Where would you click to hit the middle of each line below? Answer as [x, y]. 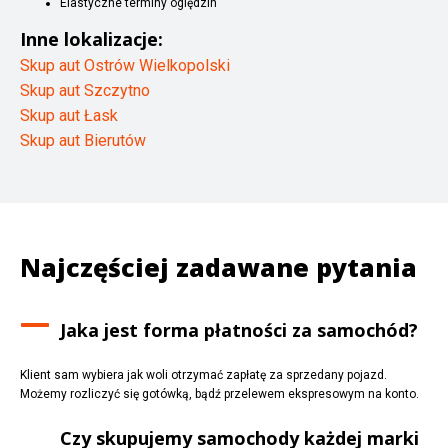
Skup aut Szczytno [85, 90]
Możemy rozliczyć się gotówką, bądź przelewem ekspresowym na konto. [219, 393]
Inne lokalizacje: [91, 38]
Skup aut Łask [69, 115]
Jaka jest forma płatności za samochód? [239, 329]
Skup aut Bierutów [83, 140]
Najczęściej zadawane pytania [218, 266]
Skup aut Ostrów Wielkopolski [125, 65]
